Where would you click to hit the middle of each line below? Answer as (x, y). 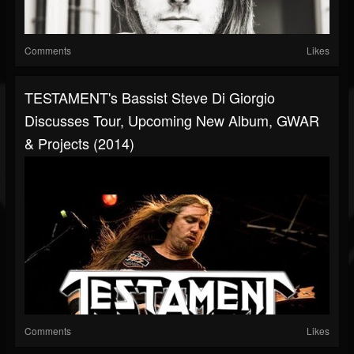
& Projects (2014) (79, 143)
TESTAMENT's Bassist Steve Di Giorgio (150, 98)
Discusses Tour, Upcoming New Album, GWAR (172, 121)
